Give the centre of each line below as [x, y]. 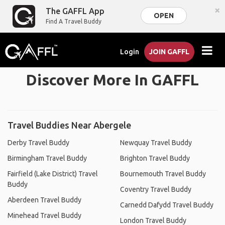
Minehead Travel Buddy [44, 215]
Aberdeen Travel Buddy [44, 200]
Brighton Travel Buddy [155, 158]
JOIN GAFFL [170, 52]
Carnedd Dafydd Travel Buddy [167, 205]
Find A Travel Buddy [74, 21]
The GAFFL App [75, 11]
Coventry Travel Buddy [156, 189]
